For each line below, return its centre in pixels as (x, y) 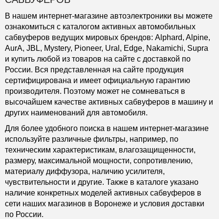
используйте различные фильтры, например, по (92, 139)
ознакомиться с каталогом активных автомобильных (100, 27)
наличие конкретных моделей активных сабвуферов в (103, 193)
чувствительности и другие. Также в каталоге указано (102, 182)
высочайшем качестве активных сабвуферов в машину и (109, 102)
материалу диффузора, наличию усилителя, (85, 172)
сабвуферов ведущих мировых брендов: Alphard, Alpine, (108, 38)
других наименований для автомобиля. (76, 113)
